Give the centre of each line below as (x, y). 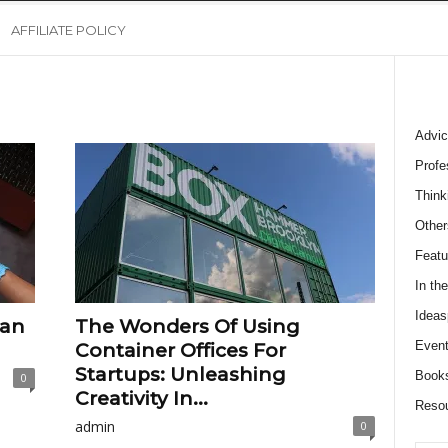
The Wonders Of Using (187, 326)
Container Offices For (180, 350)
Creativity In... (141, 398)
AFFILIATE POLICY (68, 30)
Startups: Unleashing (180, 374)
